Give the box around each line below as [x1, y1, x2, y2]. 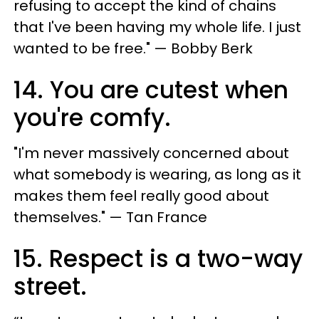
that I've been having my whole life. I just [14, 17, 301, 38]
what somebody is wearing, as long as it [14, 164, 301, 185]
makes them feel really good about [14, 186, 269, 206]
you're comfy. [14, 101, 171, 135]
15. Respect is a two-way [14, 242, 303, 276]
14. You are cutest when [14, 73, 288, 108]
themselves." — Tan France [14, 207, 207, 228]
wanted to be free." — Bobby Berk [14, 38, 253, 59]
